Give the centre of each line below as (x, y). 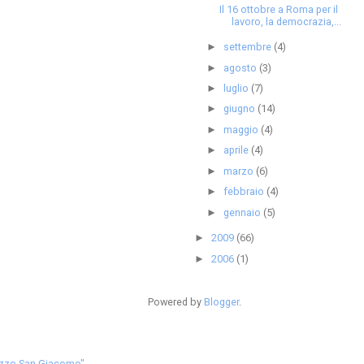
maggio (243, 129)
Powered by (175, 302)
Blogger (221, 302)
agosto (242, 67)
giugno (241, 109)
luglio (238, 88)
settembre (249, 47)
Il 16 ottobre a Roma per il (279, 10)
